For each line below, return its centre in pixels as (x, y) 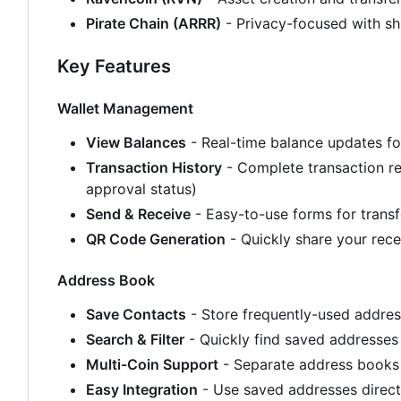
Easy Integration (142, 389)
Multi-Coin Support (152, 364)
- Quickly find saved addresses (291, 339)
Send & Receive (138, 213)
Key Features (114, 66)
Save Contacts (136, 314)
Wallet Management (125, 108)
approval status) (141, 188)
